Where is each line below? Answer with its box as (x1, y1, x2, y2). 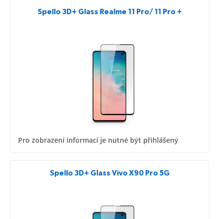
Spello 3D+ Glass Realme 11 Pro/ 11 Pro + (37, 8, 182, 16)
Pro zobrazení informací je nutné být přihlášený (18, 135, 178, 145)
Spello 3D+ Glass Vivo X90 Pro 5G (49, 169, 170, 177)
